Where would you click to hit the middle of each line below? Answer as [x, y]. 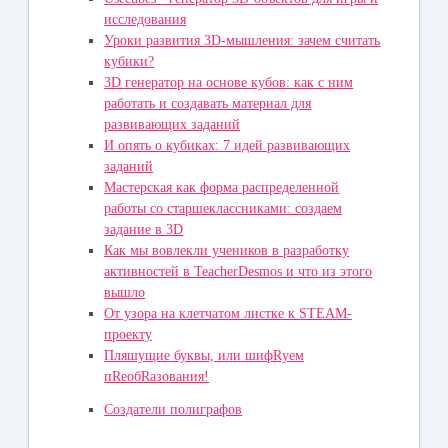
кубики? [129, 62]
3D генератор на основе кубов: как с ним [229, 83]
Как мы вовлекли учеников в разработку [227, 251]
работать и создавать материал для [208, 104]
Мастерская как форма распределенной [222, 188]
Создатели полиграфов [173, 410]
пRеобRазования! [157, 377]
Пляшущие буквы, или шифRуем [204, 356]
